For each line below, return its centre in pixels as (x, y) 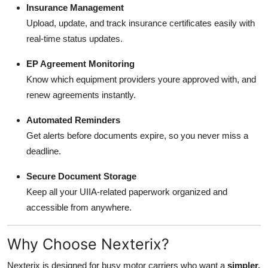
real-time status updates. (74, 39)
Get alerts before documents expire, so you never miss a (137, 136)
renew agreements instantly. (81, 95)
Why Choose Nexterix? (88, 244)
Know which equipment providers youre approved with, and (141, 80)
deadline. (44, 151)
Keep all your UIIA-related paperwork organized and (127, 192)
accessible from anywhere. (79, 208)
